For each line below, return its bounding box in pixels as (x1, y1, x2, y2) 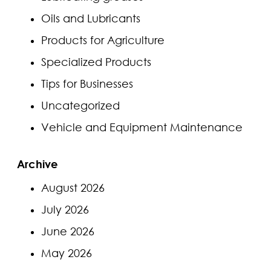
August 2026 (41, 180, 105, 194)
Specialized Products (41, 54, 151, 68)
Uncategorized (41, 98, 120, 112)
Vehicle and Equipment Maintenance (41, 120, 243, 134)
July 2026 (41, 202, 89, 216)
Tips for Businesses (41, 76, 133, 90)
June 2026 (41, 224, 94, 238)
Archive (17, 157, 58, 171)
